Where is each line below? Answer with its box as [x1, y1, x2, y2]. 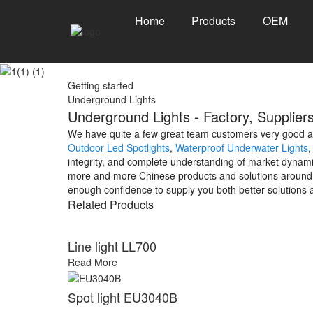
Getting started [68, 78, 133, 93]
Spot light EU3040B [68, 287, 177, 306]
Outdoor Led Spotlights [68, 140, 170, 155]
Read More [68, 255, 117, 270]
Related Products [68, 196, 154, 213]
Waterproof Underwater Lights [175, 140, 308, 155]
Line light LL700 [68, 237, 156, 256]
